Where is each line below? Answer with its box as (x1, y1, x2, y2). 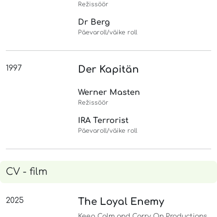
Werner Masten (78, 88, 140, 97)
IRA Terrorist (78, 116, 129, 125)
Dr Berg (78, 17, 110, 27)
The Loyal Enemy (78, 196, 165, 207)
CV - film (6, 166, 47, 177)
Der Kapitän (78, 63, 139, 75)
